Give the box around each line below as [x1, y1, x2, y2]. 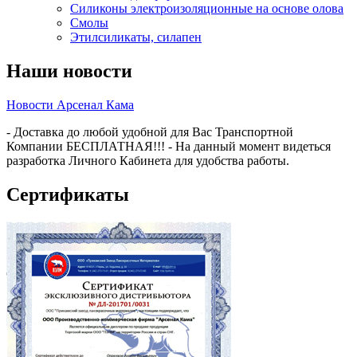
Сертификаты [6, 184, 129, 206]
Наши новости [6, 61, 132, 82]
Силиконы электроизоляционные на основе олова [70, 2, 343, 16]
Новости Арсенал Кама [6, 98, 134, 112]
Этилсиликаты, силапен [70, 30, 202, 45]
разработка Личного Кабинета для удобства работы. [6, 154, 289, 168]
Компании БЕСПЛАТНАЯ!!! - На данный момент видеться [6, 139, 331, 154]
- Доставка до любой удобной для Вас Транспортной [6, 125, 293, 139]
